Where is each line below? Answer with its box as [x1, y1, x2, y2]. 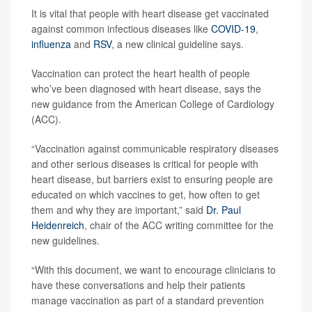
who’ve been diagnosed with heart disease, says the [31, 81, 261, 95]
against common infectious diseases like [31, 21, 211, 36]
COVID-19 [211, 21, 256, 36]
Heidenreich [31, 217, 84, 232]
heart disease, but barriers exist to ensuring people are [31, 171, 273, 186]
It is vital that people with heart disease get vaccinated [31, 6, 269, 20]
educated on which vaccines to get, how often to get [31, 187, 260, 201]
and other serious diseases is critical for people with [31, 156, 258, 171]
